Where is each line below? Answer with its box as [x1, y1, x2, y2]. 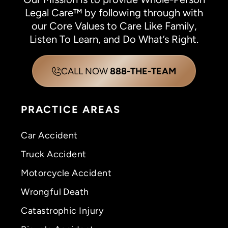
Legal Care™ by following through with [25, 7, 203, 19]
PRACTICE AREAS [21, 103, 121, 116]
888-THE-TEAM [109, 66, 176, 77]
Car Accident [21, 129, 78, 140]
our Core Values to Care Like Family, [31, 20, 197, 33]
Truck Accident [21, 148, 87, 159]
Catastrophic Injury [21, 205, 103, 216]
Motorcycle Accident [21, 167, 111, 178]
